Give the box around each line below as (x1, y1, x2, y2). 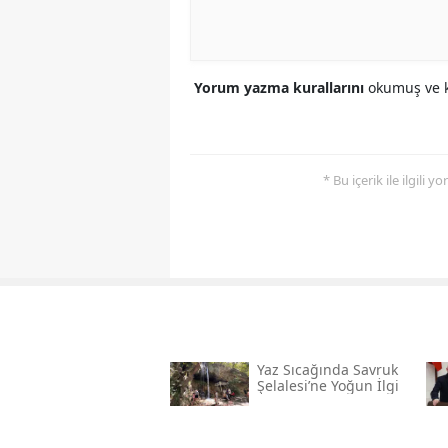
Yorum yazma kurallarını (194, 78, 368, 98)
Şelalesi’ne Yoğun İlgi (256, 376, 399, 396)
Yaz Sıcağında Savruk (256, 360, 398, 380)
